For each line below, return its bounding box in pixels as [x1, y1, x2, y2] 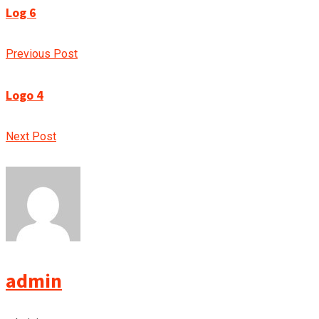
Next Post [6, 129, 56, 143]
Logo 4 [6, 86, 43, 103]
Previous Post [6, 46, 78, 61]
